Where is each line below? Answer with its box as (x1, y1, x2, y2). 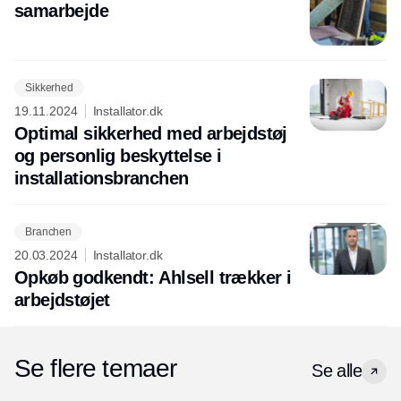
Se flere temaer (14, 354, 177, 383)
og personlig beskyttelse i (14, 146, 222, 166)
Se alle (311, 361, 362, 381)
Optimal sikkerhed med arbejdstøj (14, 124, 287, 144)
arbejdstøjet (14, 290, 110, 311)
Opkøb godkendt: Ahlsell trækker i (14, 268, 292, 288)
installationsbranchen (14, 168, 189, 189)
